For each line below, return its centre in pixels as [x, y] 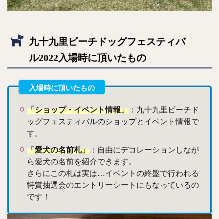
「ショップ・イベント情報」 [78, 109]
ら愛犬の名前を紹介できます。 [82, 161]
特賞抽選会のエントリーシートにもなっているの [113, 185]
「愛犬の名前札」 [58, 150]
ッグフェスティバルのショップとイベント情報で [113, 121]
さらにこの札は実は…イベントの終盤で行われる [113, 173]
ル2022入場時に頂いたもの [88, 58]
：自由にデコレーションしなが [144, 150]
